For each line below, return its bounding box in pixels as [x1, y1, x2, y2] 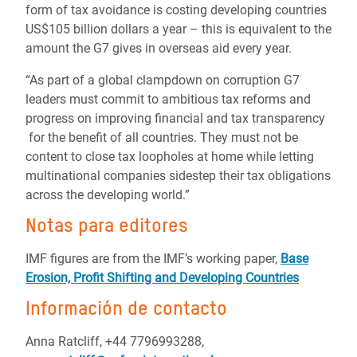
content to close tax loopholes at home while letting [25, 149, 314, 164]
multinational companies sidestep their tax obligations [25, 168, 331, 183]
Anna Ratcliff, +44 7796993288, [25, 334, 204, 349]
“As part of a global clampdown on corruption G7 [25, 73, 300, 88]
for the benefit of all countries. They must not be [25, 130, 298, 145]
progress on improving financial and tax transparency [25, 111, 325, 126]
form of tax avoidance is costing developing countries [25, 2, 327, 18]
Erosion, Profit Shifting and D [25, 270, 188, 285]
